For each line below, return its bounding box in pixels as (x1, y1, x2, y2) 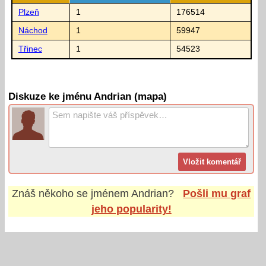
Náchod (18, 26, 47, 35)
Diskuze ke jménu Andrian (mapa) (8, 91, 167, 103)
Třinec (18, 44, 42, 53)
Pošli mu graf (183, 187, 251, 199)
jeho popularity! (91, 202, 172, 215)
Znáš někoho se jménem (12, 187, 132, 199)
